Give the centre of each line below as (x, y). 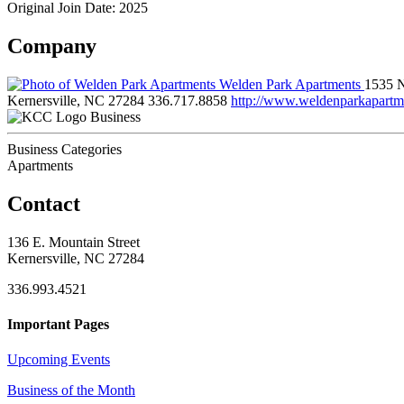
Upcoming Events (59, 360)
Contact (44, 203)
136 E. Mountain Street (73, 242)
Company (52, 46)
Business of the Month (71, 390)
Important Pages (58, 324)
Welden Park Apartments (290, 84)
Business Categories (64, 149)
